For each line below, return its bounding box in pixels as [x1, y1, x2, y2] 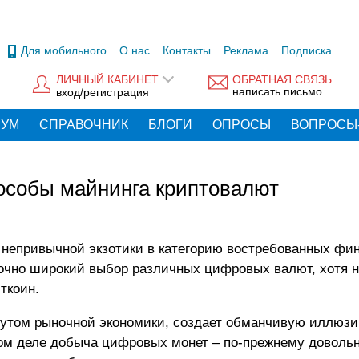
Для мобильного [21, 44, 107, 57]
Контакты [163, 44, 211, 57]
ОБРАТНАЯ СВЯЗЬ [232, 73, 332, 87]
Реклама [224, 44, 268, 57]
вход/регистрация [56, 85, 149, 99]
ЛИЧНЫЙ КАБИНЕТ [56, 73, 159, 87]
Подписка [281, 44, 332, 57]
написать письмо [232, 85, 322, 99]
